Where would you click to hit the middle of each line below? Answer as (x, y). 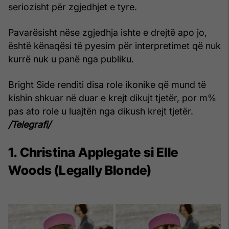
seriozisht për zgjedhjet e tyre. (73, 7)
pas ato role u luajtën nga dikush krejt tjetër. (101, 111)
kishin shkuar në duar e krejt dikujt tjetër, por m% (112, 98)
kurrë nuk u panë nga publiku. (71, 59)
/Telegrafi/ (29, 124)
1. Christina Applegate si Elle (93, 152)
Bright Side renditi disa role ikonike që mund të (107, 84)
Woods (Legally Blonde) (80, 170)
